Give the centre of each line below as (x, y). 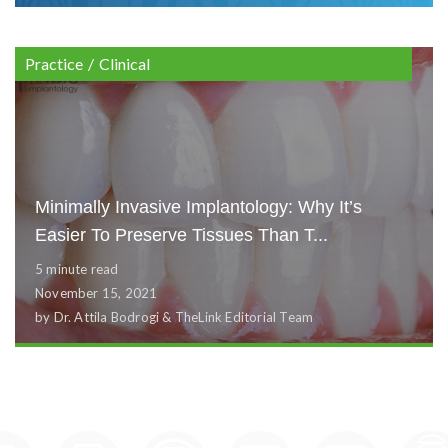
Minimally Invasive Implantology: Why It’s (198, 207)
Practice (54, 63)
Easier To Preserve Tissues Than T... (181, 235)
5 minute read (77, 269)
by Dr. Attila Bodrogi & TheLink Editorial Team (174, 317)
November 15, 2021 (96, 293)
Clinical (124, 63)
